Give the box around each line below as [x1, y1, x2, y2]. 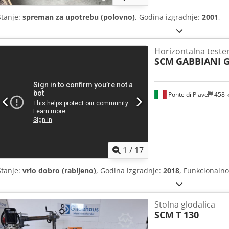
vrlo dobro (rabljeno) [22, 165, 96, 175]
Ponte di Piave [166, 89, 208, 99]
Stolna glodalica [154, 198, 215, 210]
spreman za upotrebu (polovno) [22, 12, 135, 22]
